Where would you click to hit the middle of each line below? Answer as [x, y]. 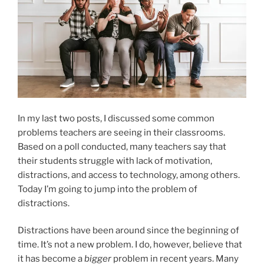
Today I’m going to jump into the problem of [108, 189]
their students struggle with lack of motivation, [115, 161]
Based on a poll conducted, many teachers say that [122, 146]
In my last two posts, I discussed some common [116, 118]
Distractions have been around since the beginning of [128, 231]
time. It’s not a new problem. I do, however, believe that [130, 245]
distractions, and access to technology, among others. [129, 175]
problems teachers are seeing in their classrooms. [121, 132]
